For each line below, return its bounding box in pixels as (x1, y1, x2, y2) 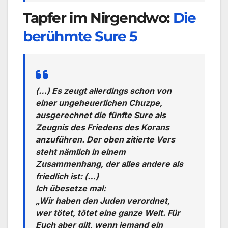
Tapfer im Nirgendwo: (23, 9, 173, 26)
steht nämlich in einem (36, 146, 126, 157)
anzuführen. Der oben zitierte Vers (36, 134, 175, 145)
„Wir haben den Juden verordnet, (36, 195, 170, 206)
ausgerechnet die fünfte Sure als (36, 109, 166, 120)
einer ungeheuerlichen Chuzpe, (36, 97, 162, 108)
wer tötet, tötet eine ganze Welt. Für (36, 207, 180, 218)
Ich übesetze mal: (36, 183, 106, 193)
